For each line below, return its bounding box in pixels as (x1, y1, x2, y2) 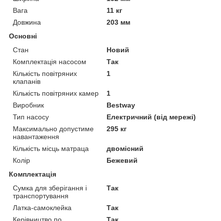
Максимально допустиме (13, 124, 94, 133)
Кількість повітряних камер (13, 89, 99, 97)
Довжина (13, 18, 41, 26)
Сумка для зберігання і (13, 184, 87, 192)
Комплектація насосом (13, 57, 86, 66)
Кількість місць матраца (13, 144, 89, 152)
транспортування (13, 191, 69, 200)
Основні (9, 32, 37, 40)
